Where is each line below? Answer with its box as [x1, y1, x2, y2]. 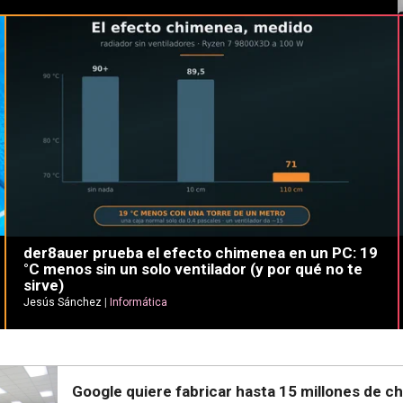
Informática [109, 296, 167, 309]
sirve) [22, 276, 64, 295]
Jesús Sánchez [22, 296, 102, 309]
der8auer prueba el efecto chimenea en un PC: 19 [22, 244, 378, 263]
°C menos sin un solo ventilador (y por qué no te [22, 260, 363, 279]
